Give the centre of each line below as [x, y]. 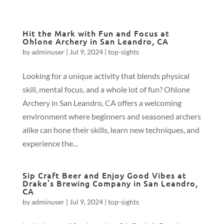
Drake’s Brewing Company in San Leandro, [110, 183]
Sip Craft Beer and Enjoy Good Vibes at [104, 175]
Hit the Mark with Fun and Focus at [96, 33]
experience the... [50, 143]
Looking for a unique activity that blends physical [106, 76]
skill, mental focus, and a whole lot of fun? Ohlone [106, 89]
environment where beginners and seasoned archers [111, 116]
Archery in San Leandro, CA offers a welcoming [102, 103]
